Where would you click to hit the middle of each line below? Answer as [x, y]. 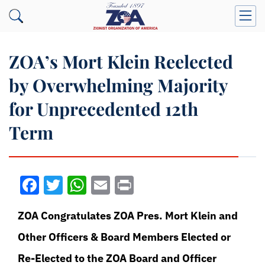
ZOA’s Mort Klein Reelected [121, 62]
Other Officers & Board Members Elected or [124, 237]
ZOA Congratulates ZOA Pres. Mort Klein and [128, 216]
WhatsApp [131, 185]
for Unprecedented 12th [104, 109]
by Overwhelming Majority [119, 85]
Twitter [93, 185]
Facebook [80, 185]
